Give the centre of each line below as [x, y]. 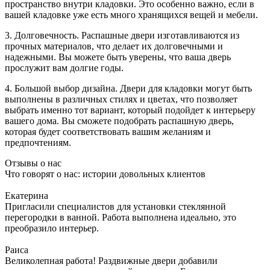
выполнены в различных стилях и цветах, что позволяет [121, 99]
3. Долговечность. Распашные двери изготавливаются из [122, 35]
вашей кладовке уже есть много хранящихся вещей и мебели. [131, 14]
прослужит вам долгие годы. [64, 67]
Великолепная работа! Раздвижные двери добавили [111, 260]
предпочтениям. [38, 142]
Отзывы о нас [33, 163]
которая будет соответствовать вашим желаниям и [108, 131]
